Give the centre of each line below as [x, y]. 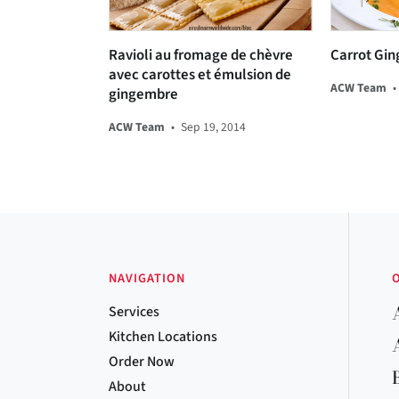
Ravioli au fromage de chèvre [201, 56]
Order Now [142, 362]
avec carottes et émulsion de [200, 75]
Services [134, 312]
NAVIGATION [147, 279]
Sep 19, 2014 [213, 127]
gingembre [143, 95]
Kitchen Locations [163, 337]
